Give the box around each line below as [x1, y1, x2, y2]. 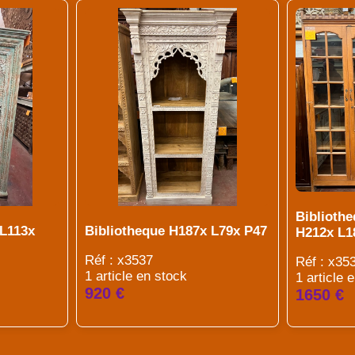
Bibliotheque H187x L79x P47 [84, 223, 267, 239]
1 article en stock [84, 269, 187, 284]
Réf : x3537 [84, 253, 153, 268]
